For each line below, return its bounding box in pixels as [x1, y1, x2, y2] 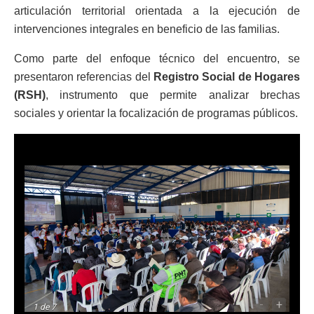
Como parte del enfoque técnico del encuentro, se [14, 52, 300, 64]
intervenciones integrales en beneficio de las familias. [14, 22, 280, 35]
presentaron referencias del [14, 70, 153, 83]
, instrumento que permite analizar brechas [46, 88, 300, 101]
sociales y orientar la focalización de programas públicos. [14, 107, 298, 119]
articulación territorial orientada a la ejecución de [14, 4, 300, 17]
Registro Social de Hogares [153, 70, 300, 83]
